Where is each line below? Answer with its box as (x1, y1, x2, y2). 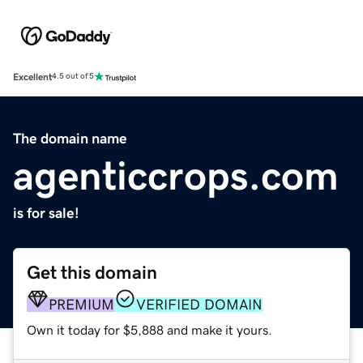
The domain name (13, 130, 127, 146)
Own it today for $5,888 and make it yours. (27, 322, 272, 336)
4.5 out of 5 (52, 72, 94, 81)
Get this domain (27, 263, 157, 282)
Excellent (13, 71, 52, 82)
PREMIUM (49, 297, 114, 312)
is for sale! (13, 205, 79, 220)
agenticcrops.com (13, 155, 339, 196)
